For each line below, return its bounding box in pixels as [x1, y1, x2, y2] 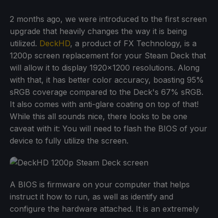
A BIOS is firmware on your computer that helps [10, 179, 190, 189]
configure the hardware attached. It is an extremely [10, 203, 199, 214]
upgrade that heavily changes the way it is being [10, 26, 187, 36]
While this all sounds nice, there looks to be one [10, 111, 187, 121]
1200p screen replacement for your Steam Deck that [10, 50, 206, 60]
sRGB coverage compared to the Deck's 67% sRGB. [10, 87, 203, 97]
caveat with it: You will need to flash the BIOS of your [10, 123, 207, 133]
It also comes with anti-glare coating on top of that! [10, 99, 199, 109]
